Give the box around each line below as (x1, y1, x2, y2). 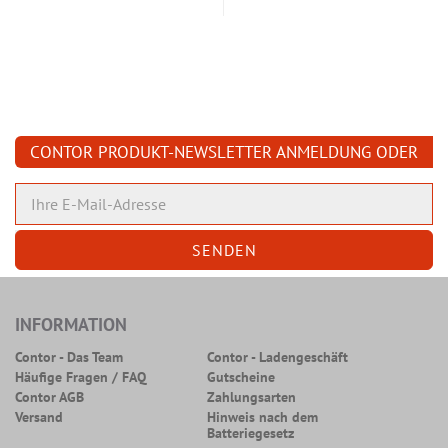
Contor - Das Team (15, 348, 123, 366)
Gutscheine (207, 368, 276, 386)
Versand (15, 408, 63, 426)
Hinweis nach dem (207, 408, 319, 426)
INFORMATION (15, 313, 127, 336)
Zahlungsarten (207, 388, 297, 406)
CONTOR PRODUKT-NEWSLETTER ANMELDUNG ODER (30, 141, 418, 163)
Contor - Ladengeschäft (207, 348, 349, 366)
